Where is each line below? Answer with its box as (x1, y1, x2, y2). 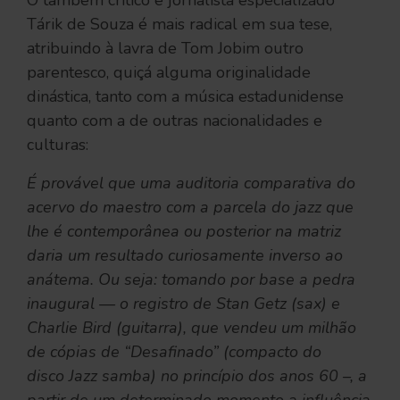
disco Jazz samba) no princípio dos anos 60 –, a (27, 364, 367, 387)
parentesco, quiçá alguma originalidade (27, 61, 311, 83)
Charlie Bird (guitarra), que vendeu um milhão (27, 316, 356, 338)
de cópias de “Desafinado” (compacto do (27, 340, 321, 362)
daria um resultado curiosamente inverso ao (27, 244, 343, 266)
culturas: (27, 133, 88, 155)
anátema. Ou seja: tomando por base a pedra (27, 268, 355, 290)
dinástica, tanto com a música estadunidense (27, 85, 344, 107)
